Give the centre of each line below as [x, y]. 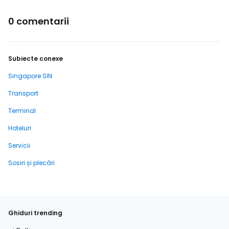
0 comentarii [39, 21]
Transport [23, 94]
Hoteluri [20, 128]
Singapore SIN [30, 76]
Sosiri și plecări [31, 163]
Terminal [22, 111]
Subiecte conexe [36, 59]
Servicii [19, 146]
